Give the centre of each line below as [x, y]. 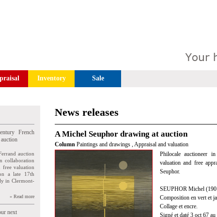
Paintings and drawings [104, 144]
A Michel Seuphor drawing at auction [121, 134]
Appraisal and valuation [161, 144]
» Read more [22, 196]
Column [66, 144]
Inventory [51, 78]
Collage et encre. [179, 206]
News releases [87, 112]
